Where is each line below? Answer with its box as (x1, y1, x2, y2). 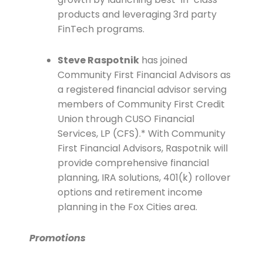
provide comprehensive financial (57, 156, 209, 170)
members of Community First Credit (57, 97, 225, 112)
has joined (139, 53, 187, 68)
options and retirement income (57, 186, 203, 200)
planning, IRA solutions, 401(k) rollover (57, 171, 231, 185)
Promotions (29, 231, 86, 245)
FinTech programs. (57, 22, 144, 36)
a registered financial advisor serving (57, 83, 227, 97)
